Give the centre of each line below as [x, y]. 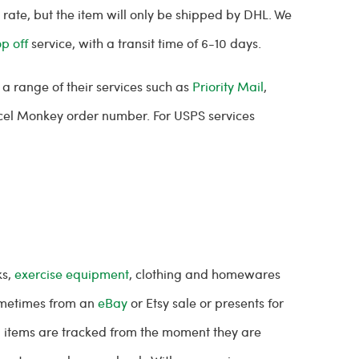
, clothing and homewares [205, 274]
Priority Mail [228, 86]
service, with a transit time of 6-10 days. [148, 43]
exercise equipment [72, 274]
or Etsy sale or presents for [206, 303]
